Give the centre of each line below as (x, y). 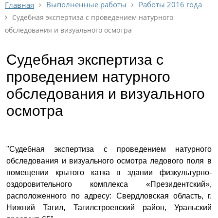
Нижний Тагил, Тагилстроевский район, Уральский (109, 208)
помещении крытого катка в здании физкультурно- (109, 173)
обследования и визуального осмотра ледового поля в (109, 161)
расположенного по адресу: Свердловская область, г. (109, 196)
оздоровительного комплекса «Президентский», (109, 184)
